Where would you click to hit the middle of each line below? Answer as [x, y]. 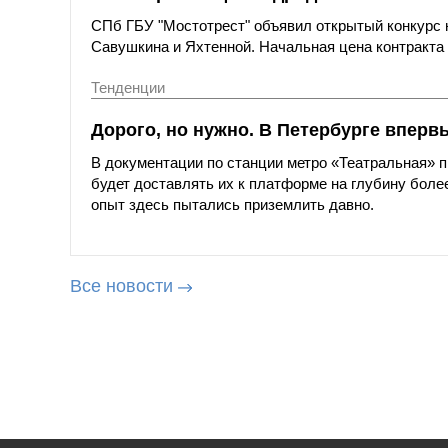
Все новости [121, 286]
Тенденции [128, 88]
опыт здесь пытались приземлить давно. [232, 205]
